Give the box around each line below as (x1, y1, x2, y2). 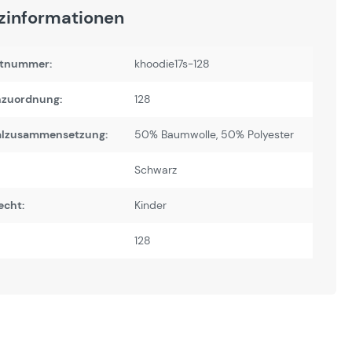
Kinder (134, 198, 167, 212)
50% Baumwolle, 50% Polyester (134, 127, 294, 141)
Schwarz (134, 163, 177, 177)
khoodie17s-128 (134, 57, 210, 71)
